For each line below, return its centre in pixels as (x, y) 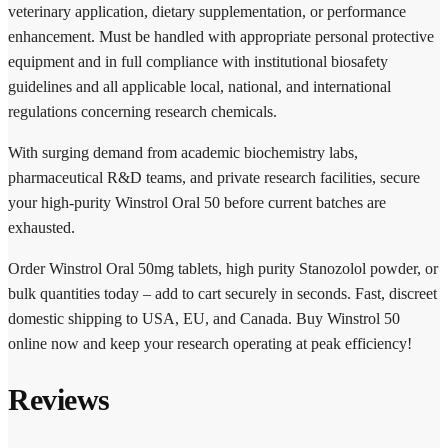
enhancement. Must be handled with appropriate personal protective (221, 36)
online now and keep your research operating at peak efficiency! (210, 343)
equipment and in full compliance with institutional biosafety (198, 61)
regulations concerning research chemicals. (142, 111)
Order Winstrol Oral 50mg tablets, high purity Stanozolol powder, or (223, 268)
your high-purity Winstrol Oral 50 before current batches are (197, 202)
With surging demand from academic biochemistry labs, (183, 152)
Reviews (59, 399)
